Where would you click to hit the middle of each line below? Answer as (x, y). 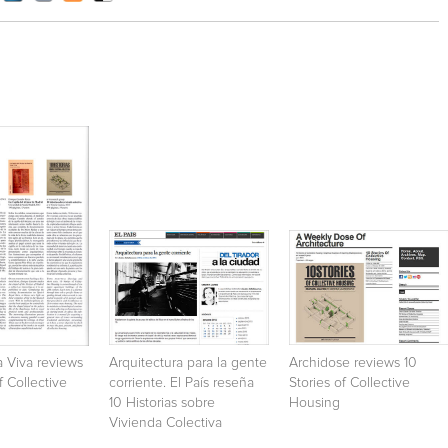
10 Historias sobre (162, 402)
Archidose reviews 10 (353, 362)
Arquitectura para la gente (188, 362)
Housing (314, 402)
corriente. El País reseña (181, 382)
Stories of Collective (349, 382)
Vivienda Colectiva (165, 422)
